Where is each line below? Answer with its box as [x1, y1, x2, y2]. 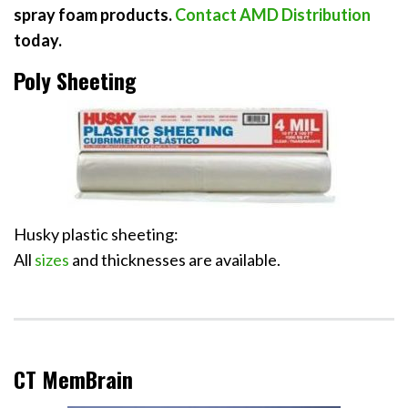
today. [14, 30, 62, 51]
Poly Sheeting [14, 64, 137, 97]
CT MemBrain [14, 362, 133, 396]
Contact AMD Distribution [172, 5, 371, 25]
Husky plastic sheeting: [14, 224, 178, 245]
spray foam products [14, 5, 168, 25]
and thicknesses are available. [69, 250, 280, 270]
